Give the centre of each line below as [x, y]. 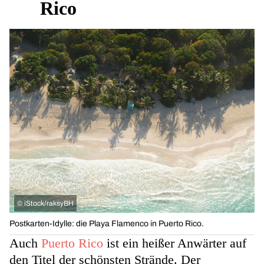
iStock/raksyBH [49, 204]
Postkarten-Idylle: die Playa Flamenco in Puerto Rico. [107, 224]
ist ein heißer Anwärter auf [175, 243]
